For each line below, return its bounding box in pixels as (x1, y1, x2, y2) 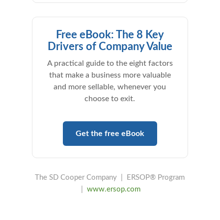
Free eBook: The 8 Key (55, 29, 164, 40)
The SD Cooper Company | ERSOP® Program (35, 174, 185, 181)
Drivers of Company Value (47, 41, 172, 52)
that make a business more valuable (49, 71, 171, 79)
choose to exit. (84, 95, 136, 103)
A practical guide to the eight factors (47, 59, 173, 67)
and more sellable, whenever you (54, 83, 166, 91)
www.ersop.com (87, 186, 141, 193)
